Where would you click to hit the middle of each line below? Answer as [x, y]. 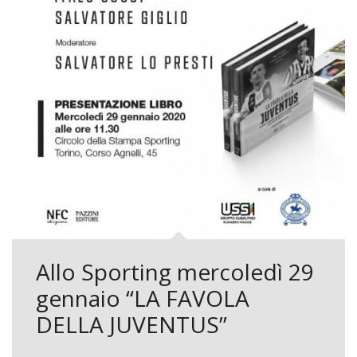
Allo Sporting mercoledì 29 [175, 271]
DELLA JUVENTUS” [131, 324]
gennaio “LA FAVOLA [143, 298]
